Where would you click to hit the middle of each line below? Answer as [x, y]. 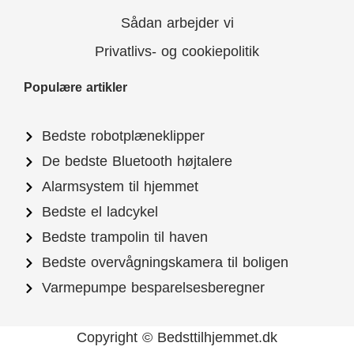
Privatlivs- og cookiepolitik [177, 52]
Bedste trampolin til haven [124, 237]
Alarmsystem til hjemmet [120, 187]
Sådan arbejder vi [177, 23]
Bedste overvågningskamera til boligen [165, 263]
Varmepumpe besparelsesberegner [153, 288]
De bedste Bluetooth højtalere [137, 162]
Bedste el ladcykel [100, 212]
